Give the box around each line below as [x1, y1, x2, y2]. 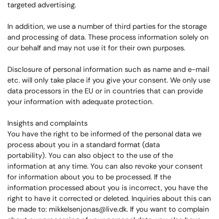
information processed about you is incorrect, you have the [7, 183, 208, 193]
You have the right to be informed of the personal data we [7, 129, 201, 139]
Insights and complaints [7, 118, 88, 128]
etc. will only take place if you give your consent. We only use [7, 75, 210, 85]
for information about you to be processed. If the [7, 172, 171, 182]
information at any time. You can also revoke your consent [7, 161, 203, 171]
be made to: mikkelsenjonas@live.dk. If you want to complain [7, 204, 209, 214]
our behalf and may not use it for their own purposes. [7, 43, 185, 53]
